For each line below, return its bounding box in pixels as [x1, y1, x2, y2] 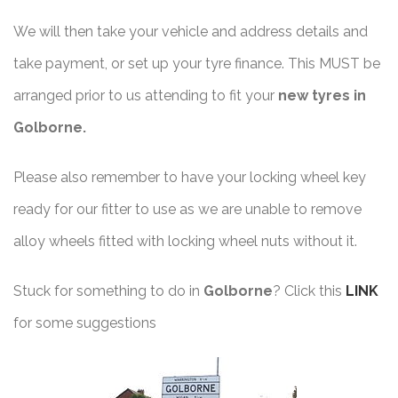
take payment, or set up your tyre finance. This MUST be [13, 55, 380, 73]
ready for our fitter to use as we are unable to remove [13, 201, 362, 219]
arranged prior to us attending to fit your [13, 87, 278, 105]
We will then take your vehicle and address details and [13, 23, 368, 41]
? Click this [273, 283, 346, 300]
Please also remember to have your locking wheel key [13, 169, 366, 187]
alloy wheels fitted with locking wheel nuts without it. [13, 233, 357, 251]
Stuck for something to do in [13, 283, 203, 300]
